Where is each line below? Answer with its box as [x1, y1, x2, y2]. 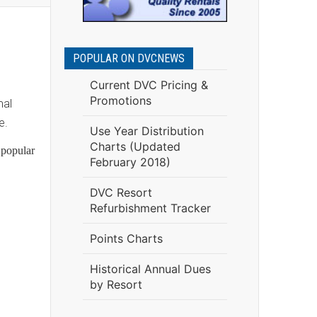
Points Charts [89, 231, 163, 246]
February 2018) [89, 155, 171, 169]
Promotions [89, 93, 151, 108]
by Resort [89, 277, 142, 292]
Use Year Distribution [89, 124, 204, 138]
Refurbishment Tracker [89, 201, 211, 215]
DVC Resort [89, 185, 152, 200]
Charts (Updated [89, 139, 180, 154]
